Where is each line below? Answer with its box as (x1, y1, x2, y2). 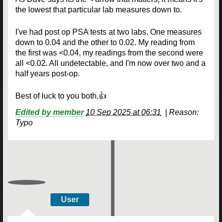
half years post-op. (15, 69, 80, 78)
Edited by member (15, 108, 84, 116)
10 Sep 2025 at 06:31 (86, 108, 161, 116)
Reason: (169, 108, 199, 116)
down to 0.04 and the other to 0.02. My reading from (15, 38, 195, 47)
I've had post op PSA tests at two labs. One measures (15, 27, 202, 36)
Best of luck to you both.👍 (15, 91, 107, 100)
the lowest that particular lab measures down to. (15, 5, 182, 14)
